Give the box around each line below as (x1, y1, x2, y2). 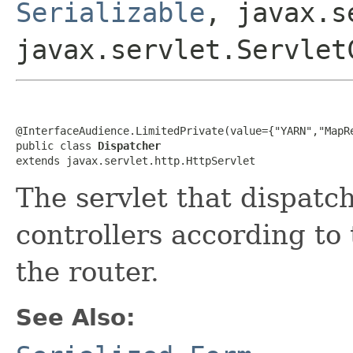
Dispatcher (98, 139, 161, 152)
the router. (16, 255, 159, 288)
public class (16, 139, 98, 152)
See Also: (16, 303, 136, 331)
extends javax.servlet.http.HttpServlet (16, 154, 255, 167)
